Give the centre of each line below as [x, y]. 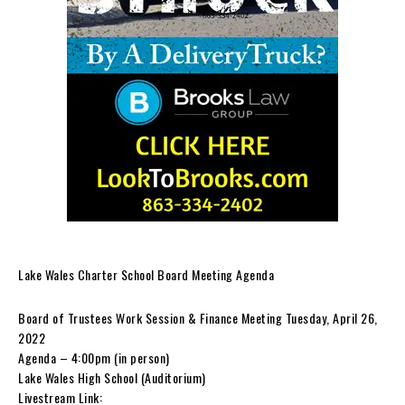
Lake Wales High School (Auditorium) [112, 377]
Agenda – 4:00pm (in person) [94, 357]
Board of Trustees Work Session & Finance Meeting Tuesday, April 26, [198, 317]
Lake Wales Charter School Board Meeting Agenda [146, 274]
